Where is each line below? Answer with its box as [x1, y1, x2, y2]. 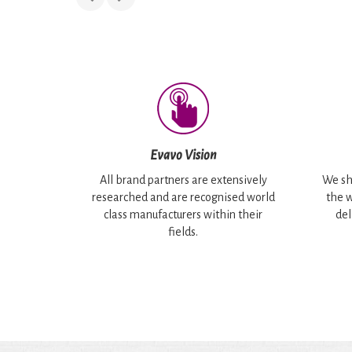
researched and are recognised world [91, 191, 275, 204]
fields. [168, 225, 199, 239]
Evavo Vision [149, 148, 217, 163]
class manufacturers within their [104, 208, 263, 222]
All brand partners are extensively [99, 174, 267, 187]
